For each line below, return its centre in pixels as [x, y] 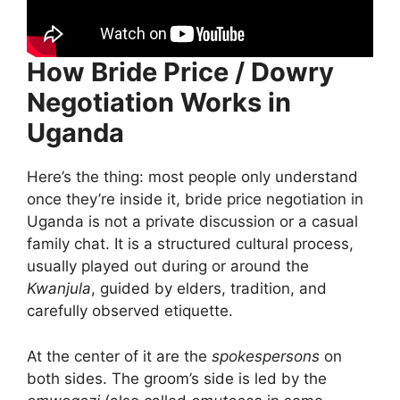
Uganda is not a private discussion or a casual [192, 222]
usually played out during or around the [168, 267]
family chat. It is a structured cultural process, [190, 244]
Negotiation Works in [159, 103]
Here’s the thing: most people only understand [192, 177]
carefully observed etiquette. [130, 311]
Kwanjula [59, 289]
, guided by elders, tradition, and [209, 289]
